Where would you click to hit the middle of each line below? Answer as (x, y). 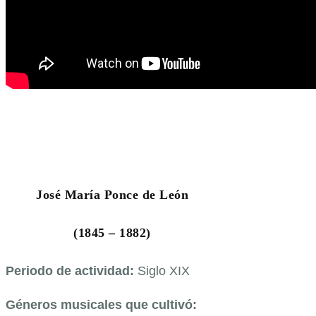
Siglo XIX (164, 271)
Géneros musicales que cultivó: (101, 305)
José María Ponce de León (113, 195)
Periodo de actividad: (72, 271)
